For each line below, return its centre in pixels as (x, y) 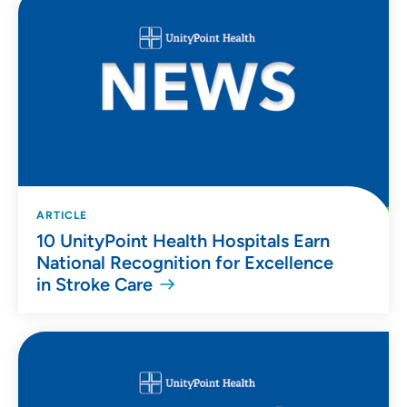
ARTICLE (62, 215)
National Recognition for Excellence (185, 262)
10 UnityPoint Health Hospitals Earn (183, 240)
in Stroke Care (94, 284)
